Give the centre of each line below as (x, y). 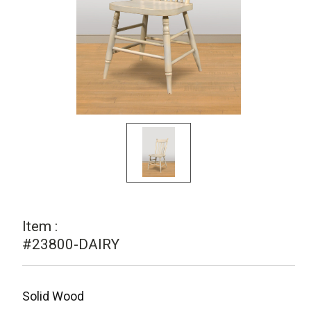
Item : (40, 227)
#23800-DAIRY (71, 245)
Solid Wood (53, 296)
